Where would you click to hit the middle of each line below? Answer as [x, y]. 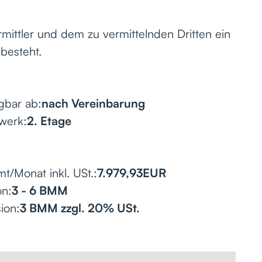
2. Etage [49, 120]
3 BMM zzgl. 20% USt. [80, 208]
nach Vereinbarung [93, 103]
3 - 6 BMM [39, 190]
